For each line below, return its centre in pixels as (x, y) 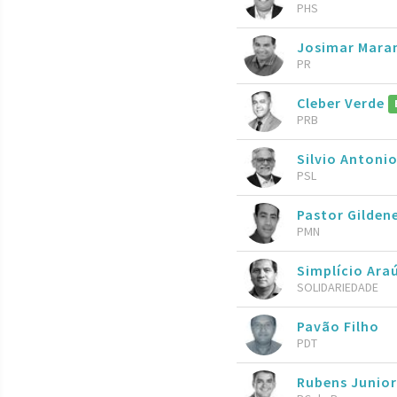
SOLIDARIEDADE (338, 287)
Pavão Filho (338, 326)
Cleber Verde (343, 102)
